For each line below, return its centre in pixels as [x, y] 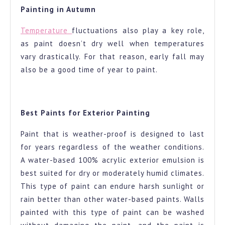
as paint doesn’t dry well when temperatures [113, 43]
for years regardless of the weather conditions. [113, 147]
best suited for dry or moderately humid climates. [113, 173]
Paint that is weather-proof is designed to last [113, 134]
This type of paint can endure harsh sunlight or [113, 186]
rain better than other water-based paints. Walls [113, 199]
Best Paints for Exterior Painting [85, 113]
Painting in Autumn [58, 9]
